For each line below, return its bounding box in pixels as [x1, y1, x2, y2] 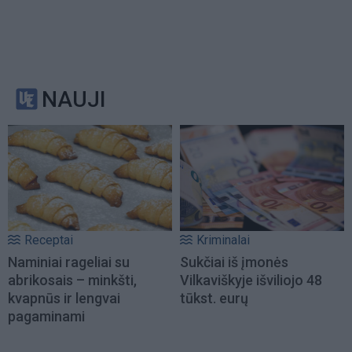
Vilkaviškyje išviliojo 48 [180, 271, 322, 288]
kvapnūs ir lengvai [8, 289, 120, 306]
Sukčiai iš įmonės [180, 253, 288, 270]
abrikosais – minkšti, [8, 271, 137, 288]
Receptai [24, 232, 73, 247]
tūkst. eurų [180, 289, 248, 306]
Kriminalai [196, 232, 250, 247]
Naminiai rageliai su [8, 253, 130, 270]
